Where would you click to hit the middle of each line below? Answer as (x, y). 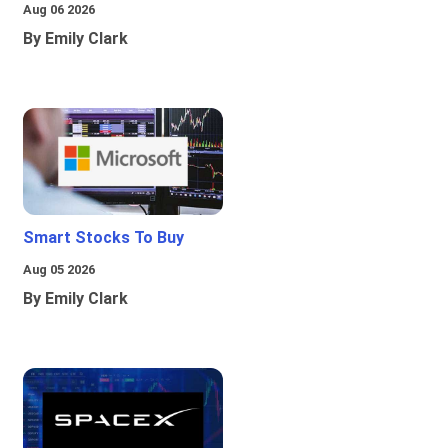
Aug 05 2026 (59, 270)
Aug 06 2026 (59, 10)
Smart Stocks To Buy (103, 238)
